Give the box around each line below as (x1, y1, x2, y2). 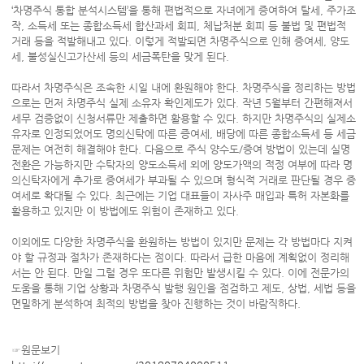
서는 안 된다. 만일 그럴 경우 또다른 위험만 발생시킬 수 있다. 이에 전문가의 (11, 266, 349, 279)
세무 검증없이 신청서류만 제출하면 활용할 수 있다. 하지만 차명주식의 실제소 (11, 112, 356, 124)
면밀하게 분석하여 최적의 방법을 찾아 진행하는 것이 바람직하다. (11, 297, 304, 310)
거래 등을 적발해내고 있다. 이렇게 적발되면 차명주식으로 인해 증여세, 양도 (11, 35, 349, 47)
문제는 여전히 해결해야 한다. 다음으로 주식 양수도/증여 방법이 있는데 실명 (11, 143, 350, 155)
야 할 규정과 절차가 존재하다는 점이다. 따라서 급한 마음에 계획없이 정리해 (11, 251, 349, 263)
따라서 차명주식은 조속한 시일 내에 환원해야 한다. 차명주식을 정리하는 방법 (11, 81, 356, 93)
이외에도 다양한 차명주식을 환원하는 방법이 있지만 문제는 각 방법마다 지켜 (11, 236, 353, 248)
